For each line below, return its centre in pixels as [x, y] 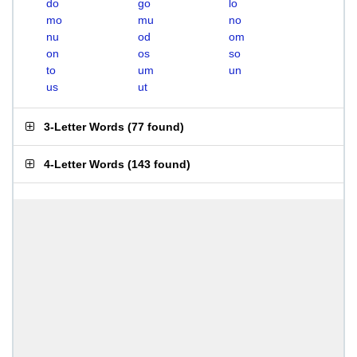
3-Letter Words [84, 127]
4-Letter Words [84, 164]
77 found [156, 127]
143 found [159, 164]
